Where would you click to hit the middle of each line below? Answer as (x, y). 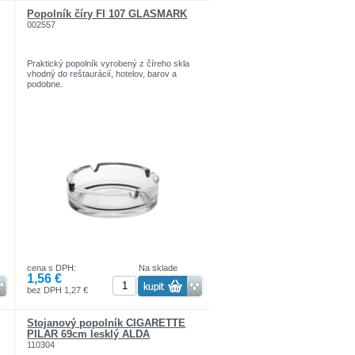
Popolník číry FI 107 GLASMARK (107, 14)
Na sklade (158, 268)
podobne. (45, 84)
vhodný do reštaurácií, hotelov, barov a (102, 73)
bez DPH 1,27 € (58, 290)
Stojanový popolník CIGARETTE (107, 323)
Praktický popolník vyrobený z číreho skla (109, 63)
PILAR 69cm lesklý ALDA (89, 334)
